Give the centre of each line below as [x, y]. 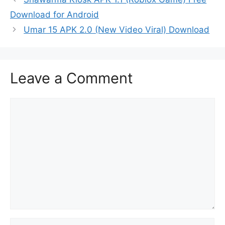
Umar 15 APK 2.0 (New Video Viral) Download [117, 29]
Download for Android [54, 14]
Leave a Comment [72, 78]
